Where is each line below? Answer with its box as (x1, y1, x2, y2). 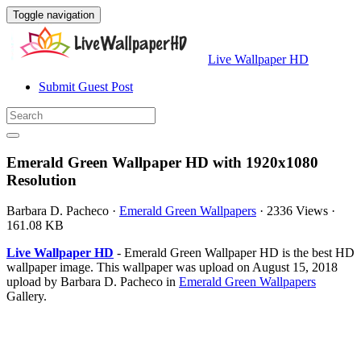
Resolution (6, 171, 77, 189)
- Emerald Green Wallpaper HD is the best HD (114, 246, 355, 260)
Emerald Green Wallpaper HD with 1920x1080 (6, 153, 318, 171)
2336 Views (267, 204, 328, 218)
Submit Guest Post (39, 80, 133, 93)
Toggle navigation (13, 9, 94, 21)
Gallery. (6, 289, 47, 304)
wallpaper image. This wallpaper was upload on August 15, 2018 (6, 260, 338, 275)
